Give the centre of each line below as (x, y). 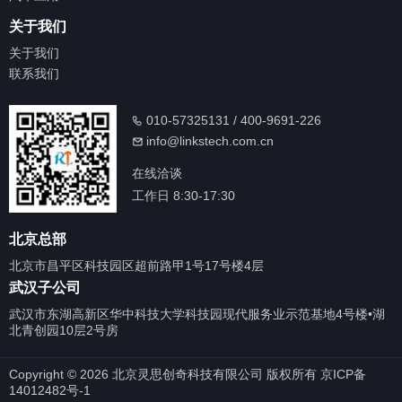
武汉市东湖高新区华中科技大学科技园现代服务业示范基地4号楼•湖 (197, 315)
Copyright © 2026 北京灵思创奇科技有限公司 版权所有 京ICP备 (188, 375)
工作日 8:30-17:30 (184, 196)
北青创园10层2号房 (64, 331)
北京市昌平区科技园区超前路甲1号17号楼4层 (136, 266)
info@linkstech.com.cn (208, 141)
